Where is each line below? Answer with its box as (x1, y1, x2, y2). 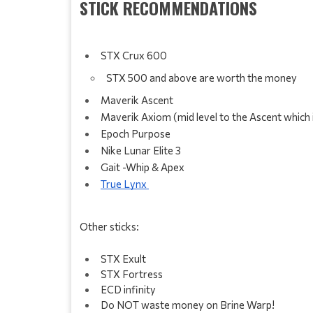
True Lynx (101, 177, 149, 190)
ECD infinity (101, 282, 158, 296)
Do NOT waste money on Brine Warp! (101, 298, 277, 311)
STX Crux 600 (101, 48, 167, 61)
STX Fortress (101, 267, 163, 280)
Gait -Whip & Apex (101, 160, 184, 173)
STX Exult (101, 252, 148, 265)
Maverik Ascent (101, 93, 175, 106)
